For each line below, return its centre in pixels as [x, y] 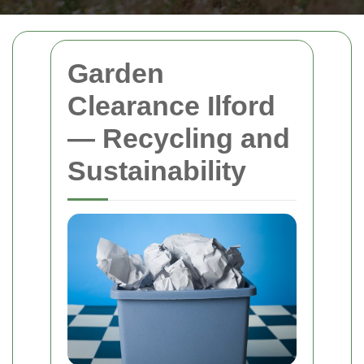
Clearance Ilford [171, 106]
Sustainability [157, 171]
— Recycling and [179, 138]
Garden [116, 73]
